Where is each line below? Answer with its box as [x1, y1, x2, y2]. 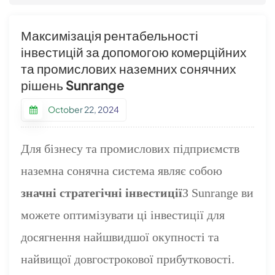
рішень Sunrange [21, 76, 125, 93]
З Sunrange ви [182, 185, 254, 199]
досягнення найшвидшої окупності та [21, 230, 220, 244]
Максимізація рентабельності [21, 26, 199, 44]
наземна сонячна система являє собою [21, 163, 223, 177]
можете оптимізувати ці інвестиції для [21, 207, 225, 222]
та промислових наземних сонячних [21, 60, 237, 77]
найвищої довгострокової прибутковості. [21, 252, 235, 266]
